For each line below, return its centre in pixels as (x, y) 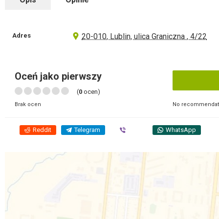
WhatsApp (181, 130)
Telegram (87, 130)
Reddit (42, 130)
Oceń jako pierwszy (58, 76)
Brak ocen (28, 104)
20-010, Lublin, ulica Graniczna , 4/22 (144, 36)
